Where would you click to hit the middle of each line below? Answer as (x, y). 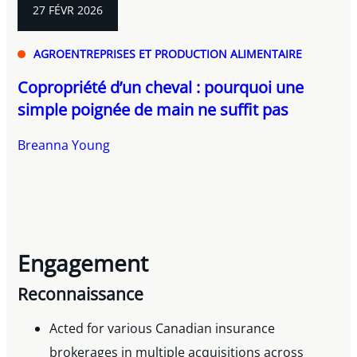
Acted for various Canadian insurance (163, 328)
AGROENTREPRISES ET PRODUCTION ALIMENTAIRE (168, 54)
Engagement (83, 263)
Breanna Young (64, 145)
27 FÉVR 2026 (68, 10)
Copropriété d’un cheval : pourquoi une (161, 88)
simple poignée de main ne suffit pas (153, 110)
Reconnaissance (81, 294)
